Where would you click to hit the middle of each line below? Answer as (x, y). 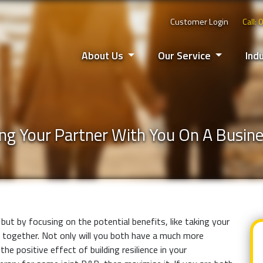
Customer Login (199, 22)
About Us (103, 55)
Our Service (185, 55)
